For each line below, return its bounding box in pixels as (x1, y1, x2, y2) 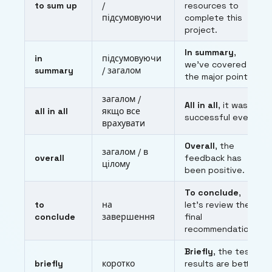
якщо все (102, 106, 140, 117)
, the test (213, 246, 254, 257)
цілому (102, 158, 130, 170)
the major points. (185, 71, 255, 83)
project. (185, 24, 217, 36)
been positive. (185, 165, 245, 176)
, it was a (218, 100, 255, 111)
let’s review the (185, 199, 250, 211)
